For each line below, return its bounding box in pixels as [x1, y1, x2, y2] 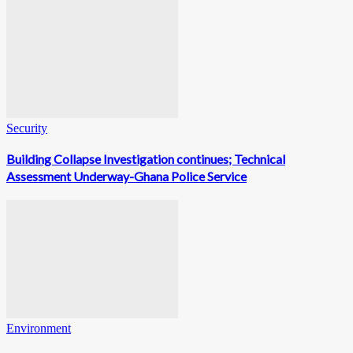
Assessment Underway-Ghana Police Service [6, 168, 247, 184]
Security [6, 121, 47, 136]
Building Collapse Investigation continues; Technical [6, 150, 285, 166]
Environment [6, 321, 71, 335]
